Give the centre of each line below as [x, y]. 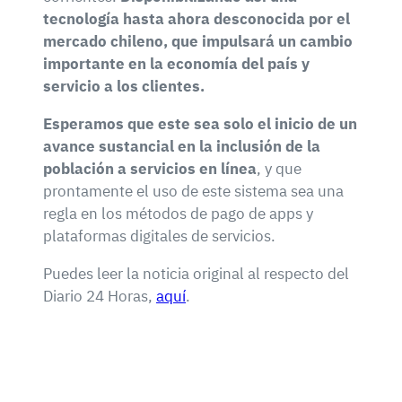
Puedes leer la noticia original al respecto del [196, 273]
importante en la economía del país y [176, 63]
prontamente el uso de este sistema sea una [193, 191]
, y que [279, 168]
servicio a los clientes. [124, 86]
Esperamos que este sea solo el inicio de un [200, 123]
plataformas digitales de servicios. [159, 236]
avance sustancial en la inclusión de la [182, 146]
